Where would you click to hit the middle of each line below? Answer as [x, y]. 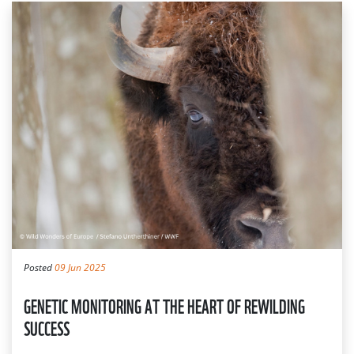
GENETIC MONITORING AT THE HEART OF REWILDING [164, 305]
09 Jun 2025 [80, 268]
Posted [39, 268]
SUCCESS [47, 328]
